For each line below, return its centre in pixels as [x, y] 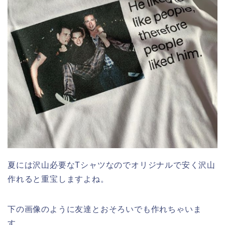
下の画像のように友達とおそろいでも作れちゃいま [105, 209]
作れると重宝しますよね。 [58, 179]
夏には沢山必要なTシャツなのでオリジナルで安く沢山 [111, 165]
